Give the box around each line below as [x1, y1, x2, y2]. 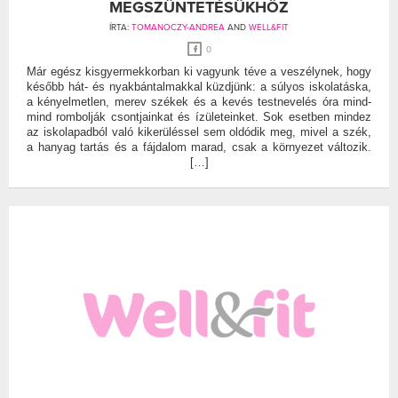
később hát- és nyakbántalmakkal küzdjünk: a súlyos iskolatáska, [27, 79, 371, 93]
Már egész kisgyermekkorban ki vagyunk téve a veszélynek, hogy [27, 64, 371, 78]
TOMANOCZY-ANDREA [131, 21, 225, 33]
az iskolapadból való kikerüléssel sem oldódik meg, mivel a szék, [27, 124, 371, 139]
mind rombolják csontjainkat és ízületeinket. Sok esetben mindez [27, 109, 371, 123]
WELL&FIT [249, 21, 289, 33]
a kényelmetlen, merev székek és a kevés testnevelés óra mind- [27, 94, 371, 108]
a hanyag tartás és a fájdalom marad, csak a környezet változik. [27, 139, 371, 154]
